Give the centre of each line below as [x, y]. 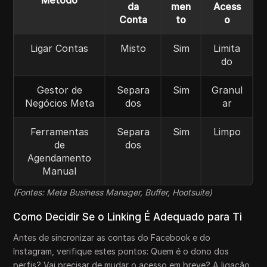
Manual [60, 171]
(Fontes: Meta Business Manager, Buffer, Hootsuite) [113, 192]
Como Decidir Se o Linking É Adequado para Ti [128, 217]
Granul [227, 90]
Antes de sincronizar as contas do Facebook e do [112, 237]
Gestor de [59, 90]
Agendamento [60, 158]
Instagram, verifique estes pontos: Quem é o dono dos [121, 251]
